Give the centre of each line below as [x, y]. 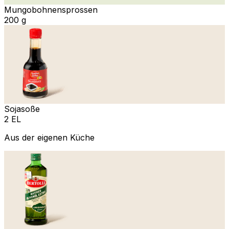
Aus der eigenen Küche [49, 137]
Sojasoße [22, 109]
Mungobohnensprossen [51, 9]
